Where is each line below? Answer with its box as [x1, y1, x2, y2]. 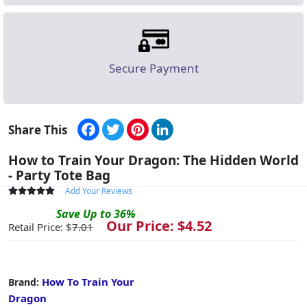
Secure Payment [108, 60, 199, 76]
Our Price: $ [96, 216, 185, 235]
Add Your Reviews [64, 184, 132, 197]
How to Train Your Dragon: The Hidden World [8, 151, 299, 169]
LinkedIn [173, 116, 218, 132]
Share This [8, 121, 67, 138]
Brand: [8, 275, 42, 288]
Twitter [124, 116, 161, 132]
